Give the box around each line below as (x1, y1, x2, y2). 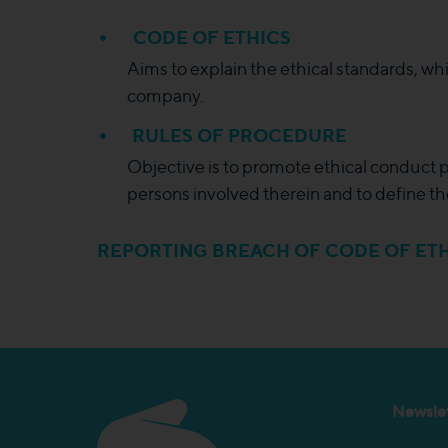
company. (127, 85, 204, 106)
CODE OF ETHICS (129, 26, 291, 48)
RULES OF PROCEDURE (132, 124, 347, 146)
